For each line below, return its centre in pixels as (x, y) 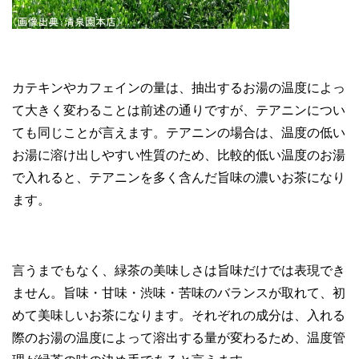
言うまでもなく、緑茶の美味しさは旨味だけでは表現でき (179, 270)
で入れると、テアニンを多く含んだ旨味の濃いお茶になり (179, 177)
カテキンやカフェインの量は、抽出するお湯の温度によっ (179, 87)
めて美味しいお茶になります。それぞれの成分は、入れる (179, 315)
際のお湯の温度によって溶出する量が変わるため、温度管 (179, 337)
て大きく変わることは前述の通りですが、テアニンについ (179, 110)
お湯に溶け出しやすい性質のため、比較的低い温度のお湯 (179, 155)
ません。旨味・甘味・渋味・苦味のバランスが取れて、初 (179, 292)
